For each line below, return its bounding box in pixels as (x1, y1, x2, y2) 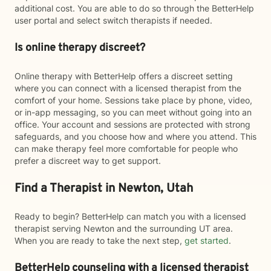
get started (184, 235, 229, 246)
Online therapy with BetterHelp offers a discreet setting (15, 71, 233, 81)
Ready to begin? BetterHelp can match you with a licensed (15, 211, 246, 221)
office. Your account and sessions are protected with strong (15, 119, 250, 129)
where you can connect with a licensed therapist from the (15, 83, 241, 93)
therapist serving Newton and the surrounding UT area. (15, 223, 233, 233)
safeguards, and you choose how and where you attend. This (15, 131, 256, 142)
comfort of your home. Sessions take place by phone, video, (15, 95, 252, 105)
